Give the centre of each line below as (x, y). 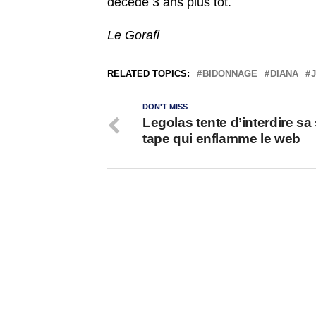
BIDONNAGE (230, 74)
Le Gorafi (133, 36)
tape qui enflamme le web (221, 139)
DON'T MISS (165, 107)
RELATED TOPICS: (148, 74)
